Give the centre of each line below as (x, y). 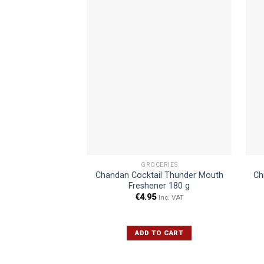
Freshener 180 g (159, 186)
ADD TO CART (159, 233)
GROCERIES (159, 164)
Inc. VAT (171, 198)
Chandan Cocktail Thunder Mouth (159, 175)
